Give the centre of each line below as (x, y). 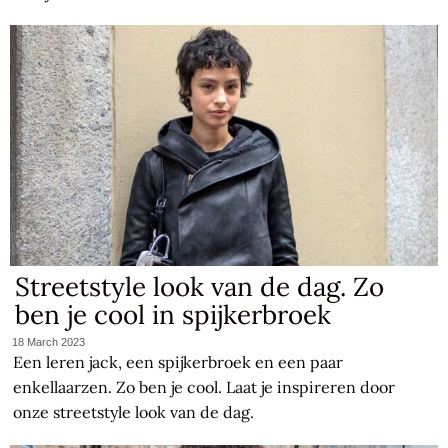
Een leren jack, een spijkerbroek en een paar (178, 362)
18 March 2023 (49, 342)
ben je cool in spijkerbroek (173, 314)
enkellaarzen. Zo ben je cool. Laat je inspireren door (204, 387)
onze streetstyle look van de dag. (134, 412)
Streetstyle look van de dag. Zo (200, 286)
